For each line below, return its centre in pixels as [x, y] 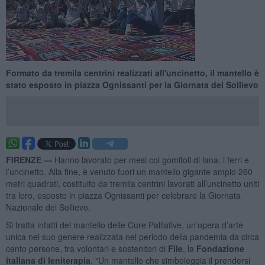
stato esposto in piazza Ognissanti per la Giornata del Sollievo [132, 84]
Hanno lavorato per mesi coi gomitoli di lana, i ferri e [151, 159]
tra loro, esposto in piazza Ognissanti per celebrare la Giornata [123, 195]
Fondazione [220, 248]
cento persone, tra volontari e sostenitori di [85, 248]
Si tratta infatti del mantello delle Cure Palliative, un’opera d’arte [124, 224]
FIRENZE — [30, 159]
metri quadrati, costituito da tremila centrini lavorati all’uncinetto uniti [132, 183]
